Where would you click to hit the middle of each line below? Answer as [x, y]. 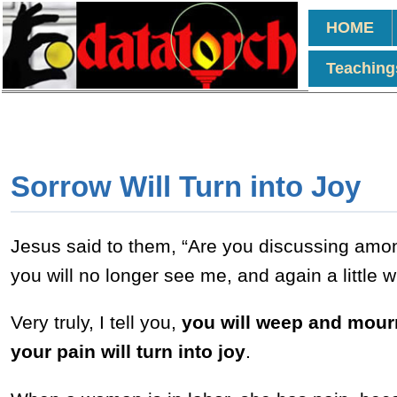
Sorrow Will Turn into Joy [185, 186]
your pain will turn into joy [128, 352]
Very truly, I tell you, [96, 323]
